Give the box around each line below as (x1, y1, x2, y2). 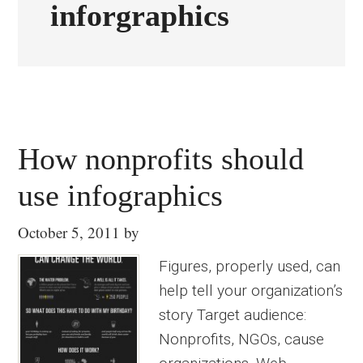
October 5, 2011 (18, 222, 121, 242)
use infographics (18, 178, 224, 212)
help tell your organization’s (159, 281, 344, 300)
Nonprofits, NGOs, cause (159, 330, 325, 348)
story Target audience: (159, 305, 307, 324)
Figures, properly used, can (159, 257, 341, 275)
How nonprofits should (18, 142, 305, 176)
